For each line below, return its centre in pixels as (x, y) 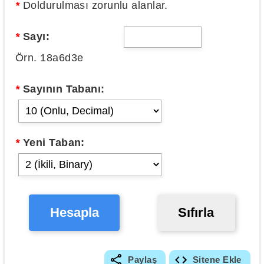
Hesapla (74, 213)
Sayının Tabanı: (62, 89)
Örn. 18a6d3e (49, 58)
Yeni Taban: (52, 143)
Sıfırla (196, 213)
